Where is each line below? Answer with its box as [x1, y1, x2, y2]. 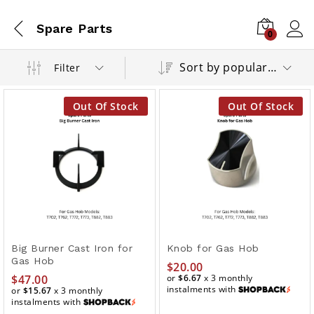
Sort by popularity [267, 60, 277, 75]
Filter [54, 60, 81, 74]
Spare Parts [36, 20, 113, 36]
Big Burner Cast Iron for [11, 242, 132, 254]
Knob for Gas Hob [166, 242, 259, 254]
